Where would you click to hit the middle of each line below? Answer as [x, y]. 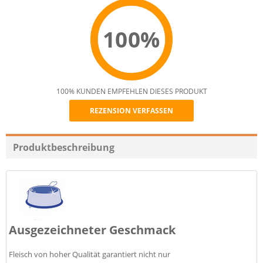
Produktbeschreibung [64, 147]
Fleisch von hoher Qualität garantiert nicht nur [90, 254]
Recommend [159, 131]
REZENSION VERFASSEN [131, 111]
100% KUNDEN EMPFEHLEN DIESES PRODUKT [131, 91]
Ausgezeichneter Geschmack [92, 230]
